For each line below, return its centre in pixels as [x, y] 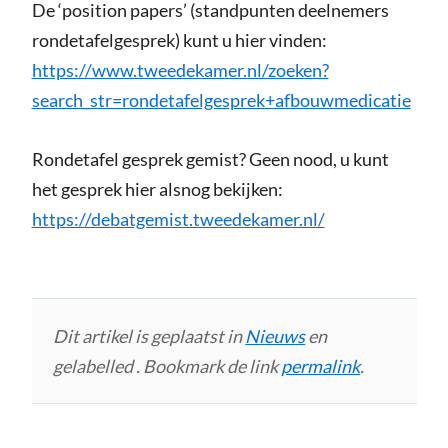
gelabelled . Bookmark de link [167, 366]
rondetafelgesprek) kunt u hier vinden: [179, 40]
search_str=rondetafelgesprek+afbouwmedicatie [221, 100]
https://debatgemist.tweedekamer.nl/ [178, 219]
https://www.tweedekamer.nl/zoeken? [180, 70]
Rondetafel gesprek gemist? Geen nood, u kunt [210, 159]
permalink [321, 366]
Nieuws [275, 336]
